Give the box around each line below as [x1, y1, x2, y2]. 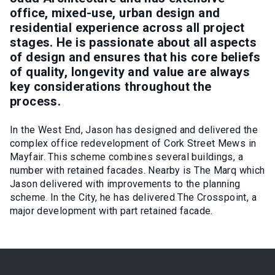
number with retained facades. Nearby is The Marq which [10, 165, 265, 176]
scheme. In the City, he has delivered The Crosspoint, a [10, 192, 257, 203]
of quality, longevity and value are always [10, 64, 250, 79]
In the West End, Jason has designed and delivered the [10, 124, 258, 136]
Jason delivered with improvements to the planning [10, 178, 241, 190]
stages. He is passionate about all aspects [10, 35, 257, 50]
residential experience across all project [10, 20, 245, 35]
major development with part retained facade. [10, 205, 213, 217]
